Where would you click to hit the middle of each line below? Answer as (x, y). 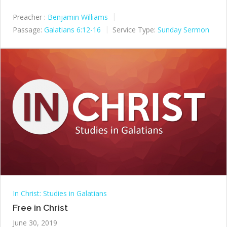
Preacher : (29, 17)
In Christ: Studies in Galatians (60, 194)
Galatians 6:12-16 (72, 29)
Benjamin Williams (78, 17)
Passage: (27, 29)
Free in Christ (40, 208)
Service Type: (134, 29)
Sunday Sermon (183, 29)
